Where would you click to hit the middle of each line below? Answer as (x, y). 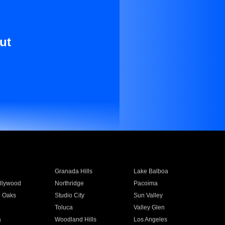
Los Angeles (151, 219)
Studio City (69, 195)
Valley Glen (149, 207)
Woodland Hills (75, 219)
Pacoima (146, 183)
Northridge (69, 183)
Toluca (64, 207)
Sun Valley (148, 195)
